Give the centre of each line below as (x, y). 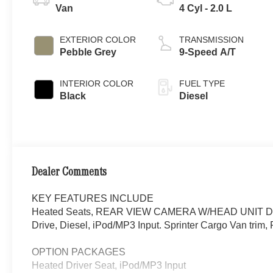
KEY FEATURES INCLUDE (93, 198)
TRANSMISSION (212, 39)
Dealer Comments (69, 173)
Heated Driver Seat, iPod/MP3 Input (109, 265)
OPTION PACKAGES (79, 252)
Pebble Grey (88, 52)
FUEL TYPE (202, 83)
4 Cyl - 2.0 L (206, 8)
